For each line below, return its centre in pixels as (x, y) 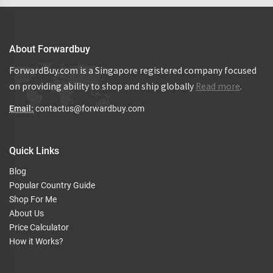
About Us (27, 213)
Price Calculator (39, 227)
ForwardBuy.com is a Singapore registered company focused (133, 70)
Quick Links (34, 151)
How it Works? (36, 241)
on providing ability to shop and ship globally (102, 86)
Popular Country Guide (52, 185)
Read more (218, 86)
